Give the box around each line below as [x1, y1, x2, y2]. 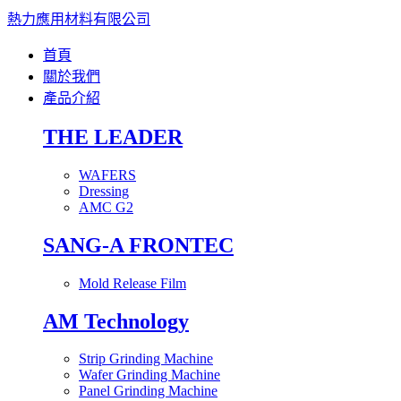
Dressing [79, 183, 129, 199]
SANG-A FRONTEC [43, 233, 234, 257]
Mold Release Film [79, 275, 186, 291]
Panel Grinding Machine [79, 383, 218, 399]
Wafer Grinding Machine [79, 367, 220, 383]
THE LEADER [43, 124, 183, 149]
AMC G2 [79, 199, 133, 215]
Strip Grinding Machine [79, 351, 213, 367]
